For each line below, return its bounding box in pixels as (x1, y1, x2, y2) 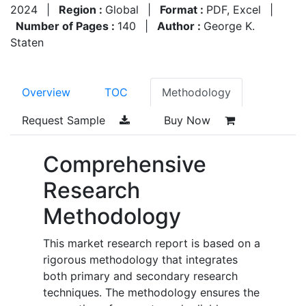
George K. (204, 18, 255, 33)
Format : (160, 2, 206, 16)
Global (105, 2, 139, 16)
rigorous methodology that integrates (43, 252, 238, 266)
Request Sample (22, 113, 109, 127)
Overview (22, 85, 70, 99)
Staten (10, 35, 44, 49)
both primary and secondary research (43, 268, 238, 283)
